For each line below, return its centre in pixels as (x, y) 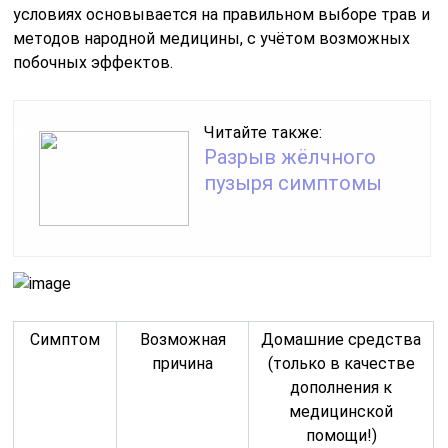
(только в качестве (341, 364)
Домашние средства (341, 340)
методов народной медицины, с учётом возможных (212, 39)
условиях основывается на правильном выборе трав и (222, 15)
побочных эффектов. (93, 63)
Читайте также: (263, 133)
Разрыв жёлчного (290, 157)
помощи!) (341, 436)
